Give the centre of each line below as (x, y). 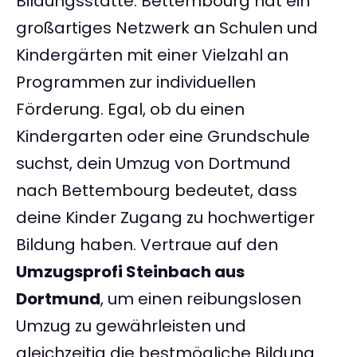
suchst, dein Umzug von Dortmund (153, 164)
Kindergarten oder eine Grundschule (163, 137)
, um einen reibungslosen (201, 299)
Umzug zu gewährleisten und (131, 326)
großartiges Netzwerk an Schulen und (167, 28)
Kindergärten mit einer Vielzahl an (152, 55)
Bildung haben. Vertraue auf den (147, 245)
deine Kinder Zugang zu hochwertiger (165, 218)
